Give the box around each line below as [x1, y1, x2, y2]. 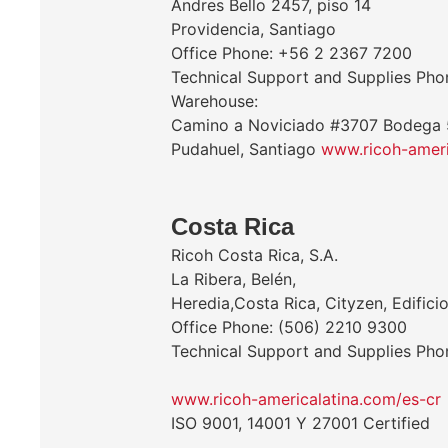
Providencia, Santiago [171, 19, 336, 39]
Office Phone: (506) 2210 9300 [171, 317, 407, 337]
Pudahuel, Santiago [171, 139, 321, 159]
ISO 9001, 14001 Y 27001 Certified [171, 413, 430, 433]
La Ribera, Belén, [171, 269, 296, 289]
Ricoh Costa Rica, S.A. [171, 245, 338, 265]
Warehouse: [171, 91, 258, 111]
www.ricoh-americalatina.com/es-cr [171, 389, 441, 409]
